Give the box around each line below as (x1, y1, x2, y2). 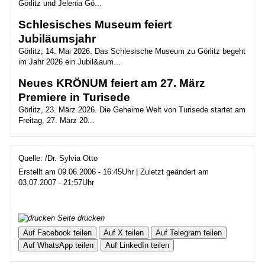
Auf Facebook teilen (22, 228, 92, 237)
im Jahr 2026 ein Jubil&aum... (18, 57, 121, 66)
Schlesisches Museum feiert (18, 18, 172, 31)
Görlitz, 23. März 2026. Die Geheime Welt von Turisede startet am (18, 105, 245, 114)
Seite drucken (54, 214, 105, 222)
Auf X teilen (103, 228, 144, 237)
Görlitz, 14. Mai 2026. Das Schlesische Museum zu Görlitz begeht (18, 47, 245, 56)
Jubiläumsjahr (18, 33, 96, 45)
